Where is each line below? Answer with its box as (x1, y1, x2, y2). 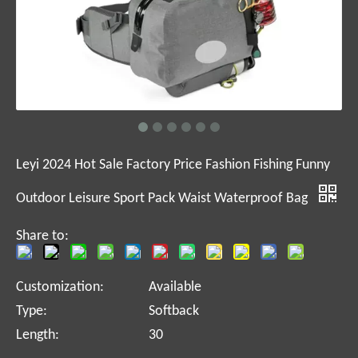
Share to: (16, 229, 69, 244)
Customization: (16, 280, 104, 295)
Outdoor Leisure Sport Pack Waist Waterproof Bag (16, 191, 311, 206)
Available (149, 280, 201, 295)
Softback (149, 304, 199, 319)
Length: (16, 328, 59, 343)
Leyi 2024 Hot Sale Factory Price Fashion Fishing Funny (16, 157, 330, 173)
